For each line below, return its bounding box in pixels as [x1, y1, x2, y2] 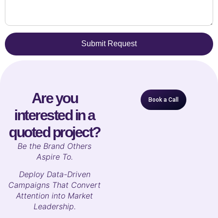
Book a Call [148, 96, 179, 103]
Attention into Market [16, 191, 93, 201]
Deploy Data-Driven [18, 169, 91, 180]
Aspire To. [36, 151, 73, 162]
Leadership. [33, 201, 76, 212]
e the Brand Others [22, 141, 91, 151]
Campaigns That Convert [8, 180, 101, 190]
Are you [31, 90, 78, 106]
